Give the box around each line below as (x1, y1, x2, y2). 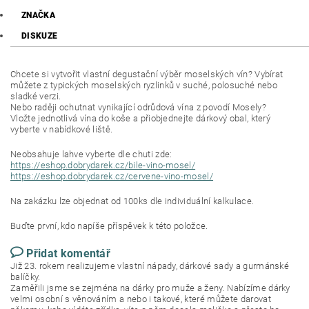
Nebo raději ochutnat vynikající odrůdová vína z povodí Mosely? (10, 102, 266, 113)
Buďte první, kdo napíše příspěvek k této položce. (10, 221, 208, 232)
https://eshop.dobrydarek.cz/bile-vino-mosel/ (10, 160, 196, 171)
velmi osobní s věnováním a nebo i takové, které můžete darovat (10, 294, 271, 305)
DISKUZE (21, 31, 58, 41)
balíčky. (10, 272, 41, 283)
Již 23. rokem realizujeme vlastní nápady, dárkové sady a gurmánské (10, 261, 290, 272)
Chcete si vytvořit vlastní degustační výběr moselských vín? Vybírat (10, 69, 283, 80)
